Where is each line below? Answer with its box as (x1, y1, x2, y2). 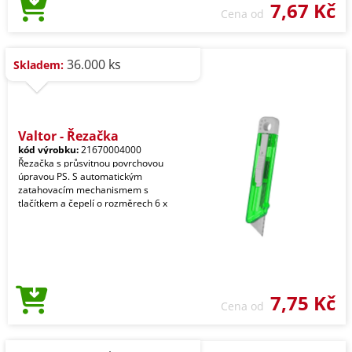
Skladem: (13, 57, 64, 72)
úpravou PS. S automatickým (18, 170, 142, 183)
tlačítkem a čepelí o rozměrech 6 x (18, 196, 167, 210)
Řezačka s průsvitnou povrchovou (18, 156, 163, 170)
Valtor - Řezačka (18, 127, 119, 145)
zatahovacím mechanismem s (18, 183, 148, 196)
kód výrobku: (18, 143, 79, 156)
